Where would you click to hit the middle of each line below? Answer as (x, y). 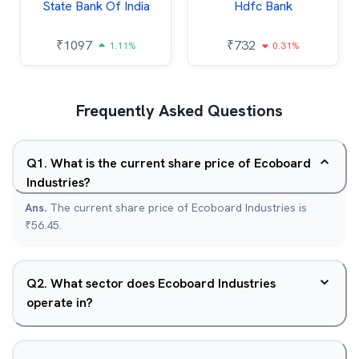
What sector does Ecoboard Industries (163, 283)
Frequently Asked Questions (179, 111)
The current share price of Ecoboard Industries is (178, 208)
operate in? (60, 303)
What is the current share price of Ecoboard (181, 163)
